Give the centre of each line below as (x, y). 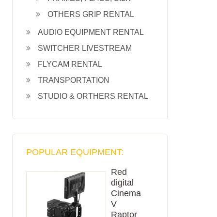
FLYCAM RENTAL (70, 64)
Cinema (126, 193)
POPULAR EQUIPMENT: (75, 152)
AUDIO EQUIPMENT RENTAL (91, 32)
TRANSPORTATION (74, 80)
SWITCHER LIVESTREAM (85, 48)
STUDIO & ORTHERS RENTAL (93, 96)
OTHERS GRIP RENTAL (91, 14)
